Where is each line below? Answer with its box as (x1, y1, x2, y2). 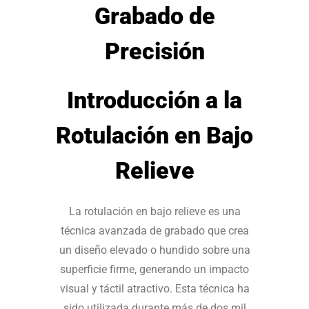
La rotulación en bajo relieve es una (68, 205, 241, 218)
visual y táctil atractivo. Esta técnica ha (59, 282, 250, 295)
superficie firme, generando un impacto (60, 263, 249, 276)
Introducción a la (67, 86, 242, 114)
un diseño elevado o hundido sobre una (59, 243, 250, 257)
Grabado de (94, 2, 215, 30)
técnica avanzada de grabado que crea (60, 224, 249, 237)
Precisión (104, 37, 205, 65)
